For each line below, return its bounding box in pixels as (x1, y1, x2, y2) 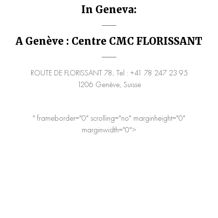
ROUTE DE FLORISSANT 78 (30, 67, 112, 78)
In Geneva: (81, 3, 137, 16)
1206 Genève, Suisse (77, 79, 141, 90)
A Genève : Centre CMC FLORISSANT (16, 35, 202, 47)
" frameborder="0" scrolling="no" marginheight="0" (33, 112, 185, 123)
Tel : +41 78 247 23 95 (114, 67, 188, 78)
